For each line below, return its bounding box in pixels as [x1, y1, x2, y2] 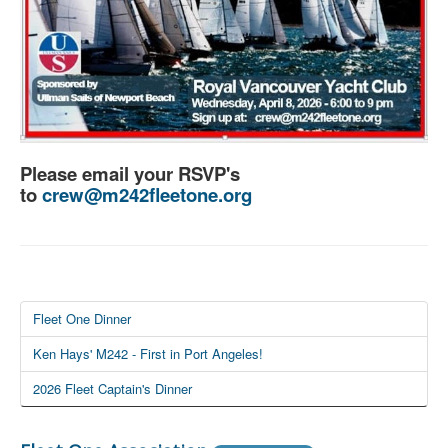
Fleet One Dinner [33, 308, 131, 328]
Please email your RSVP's [20, 159, 240, 187]
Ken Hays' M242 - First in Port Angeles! [33, 343, 263, 363]
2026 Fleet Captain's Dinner [33, 378, 192, 398]
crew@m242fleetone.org [42, 180, 252, 208]
